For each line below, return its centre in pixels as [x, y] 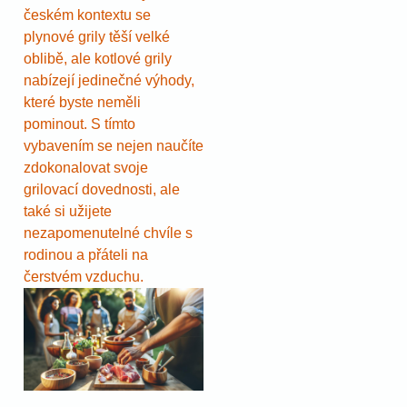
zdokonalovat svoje [86, 168]
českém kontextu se [87, 15]
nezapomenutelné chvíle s [108, 233]
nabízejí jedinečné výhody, [109, 81]
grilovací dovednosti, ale [102, 190]
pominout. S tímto [79, 124]
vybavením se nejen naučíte [114, 146]
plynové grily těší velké [97, 37]
